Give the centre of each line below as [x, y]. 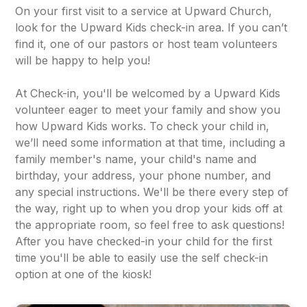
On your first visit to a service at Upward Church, [144, 11]
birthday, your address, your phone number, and [143, 175]
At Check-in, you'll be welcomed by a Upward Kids [148, 93]
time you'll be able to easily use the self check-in [142, 257]
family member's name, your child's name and [136, 159]
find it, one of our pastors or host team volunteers [147, 44]
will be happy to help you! [83, 60]
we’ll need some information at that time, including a [150, 142]
